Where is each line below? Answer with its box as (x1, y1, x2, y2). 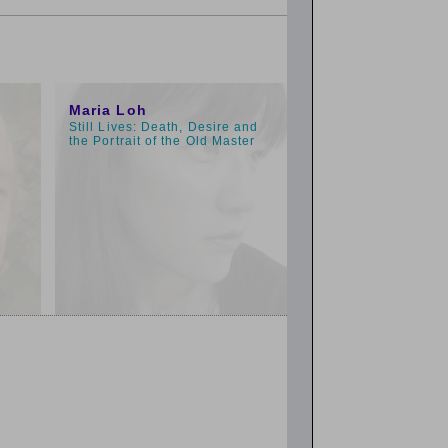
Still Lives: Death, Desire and (69, 120, 259, 134)
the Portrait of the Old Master (69, 134, 256, 148)
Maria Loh (69, 102, 147, 118)
